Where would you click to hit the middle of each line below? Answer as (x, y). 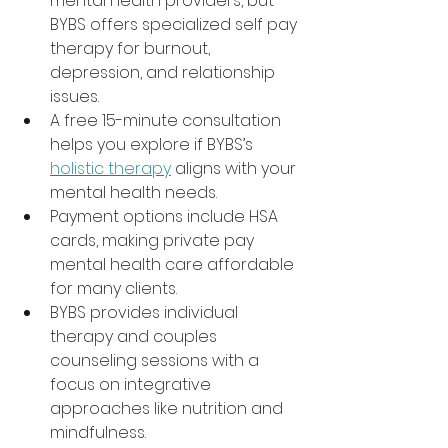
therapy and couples (135, 336)
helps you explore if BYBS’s (153, 144)
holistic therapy (110, 168)
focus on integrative (132, 384)
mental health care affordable (174, 264)
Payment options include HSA (166, 216)
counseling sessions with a (156, 360)
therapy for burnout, (132, 48)
